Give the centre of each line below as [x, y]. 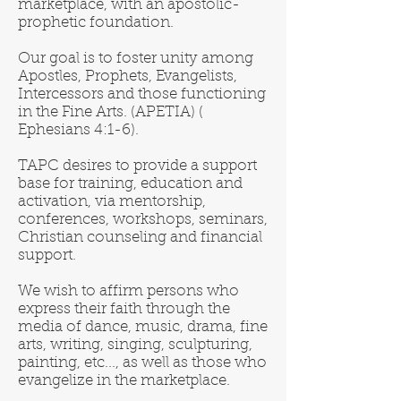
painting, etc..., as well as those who [142, 363]
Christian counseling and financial [140, 238]
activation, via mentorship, [112, 202]
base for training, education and [130, 184]
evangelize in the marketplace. [124, 381]
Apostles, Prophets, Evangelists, [128, 77]
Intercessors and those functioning [142, 94]
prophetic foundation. [96, 23]
